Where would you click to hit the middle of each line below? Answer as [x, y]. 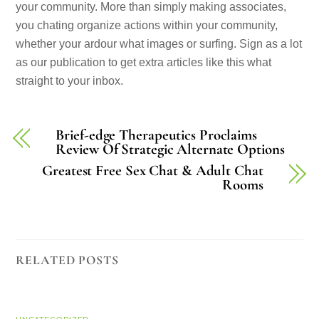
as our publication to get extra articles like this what [144, 63]
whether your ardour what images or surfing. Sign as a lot [159, 44]
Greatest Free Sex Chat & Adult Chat [153, 171]
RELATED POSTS [67, 260]
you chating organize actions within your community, [147, 26]
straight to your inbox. [70, 81]
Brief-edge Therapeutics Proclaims [156, 135]
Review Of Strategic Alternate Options [170, 150]
